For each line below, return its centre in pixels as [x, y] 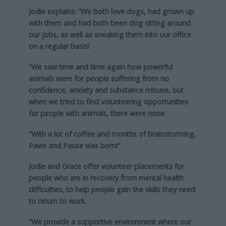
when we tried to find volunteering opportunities [108, 101]
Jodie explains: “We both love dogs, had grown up [111, 12]
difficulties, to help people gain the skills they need [112, 189]
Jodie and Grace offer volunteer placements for [106, 166]
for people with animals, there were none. [97, 113]
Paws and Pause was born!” [74, 145]
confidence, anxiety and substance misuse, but [106, 90]
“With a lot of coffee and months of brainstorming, [112, 134]
